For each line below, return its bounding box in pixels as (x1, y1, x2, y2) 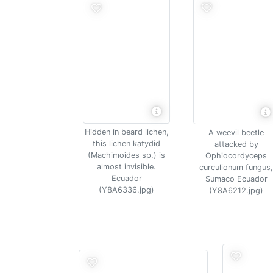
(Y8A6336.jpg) (99, 185, 154, 194)
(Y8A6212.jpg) (209, 186, 263, 195)
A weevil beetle (208, 128, 264, 137)
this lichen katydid (93, 139, 160, 148)
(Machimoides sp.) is (88, 151, 165, 160)
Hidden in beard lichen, (84, 127, 169, 136)
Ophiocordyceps (205, 151, 267, 160)
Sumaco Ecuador (205, 174, 268, 183)
